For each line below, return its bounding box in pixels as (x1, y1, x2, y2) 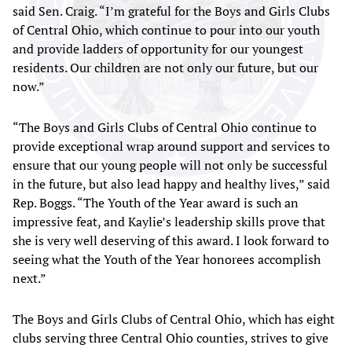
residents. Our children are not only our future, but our (13, 59, 318, 76)
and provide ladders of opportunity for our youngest (13, 40, 303, 57)
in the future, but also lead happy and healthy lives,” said (13, 175, 330, 192)
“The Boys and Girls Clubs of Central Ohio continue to (13, 119, 317, 136)
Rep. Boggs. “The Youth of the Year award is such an (13, 194, 299, 211)
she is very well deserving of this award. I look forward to (13, 232, 329, 249)
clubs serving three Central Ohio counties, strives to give (13, 329, 328, 346)
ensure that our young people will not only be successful (13, 156, 328, 174)
